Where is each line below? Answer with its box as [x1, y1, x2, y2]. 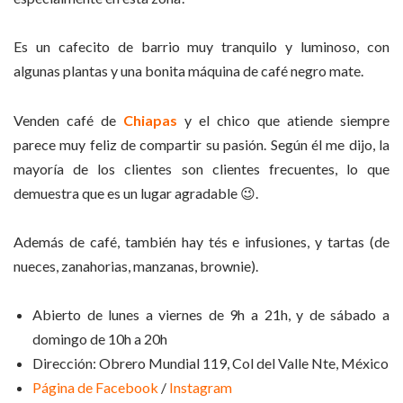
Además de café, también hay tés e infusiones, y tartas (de [13, 232, 390, 250]
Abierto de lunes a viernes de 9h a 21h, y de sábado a [32, 306, 390, 324]
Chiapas [123, 111, 177, 129]
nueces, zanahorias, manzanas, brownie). [13, 256, 258, 274]
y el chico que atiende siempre [177, 111, 390, 129]
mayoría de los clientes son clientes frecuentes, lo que [13, 159, 390, 177]
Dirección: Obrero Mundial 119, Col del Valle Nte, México [32, 354, 389, 372]
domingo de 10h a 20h [32, 330, 167, 348]
